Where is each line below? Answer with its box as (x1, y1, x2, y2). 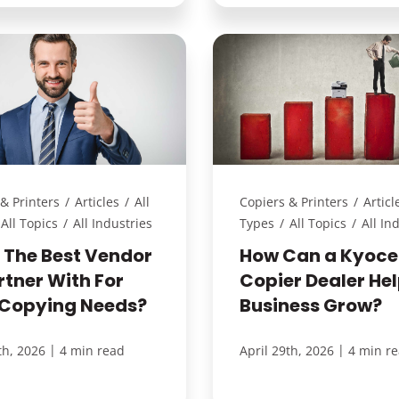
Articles (75, 192, 120, 210)
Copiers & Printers (239, 192, 348, 210)
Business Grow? (239, 292, 382, 318)
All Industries (73, 214, 153, 232)
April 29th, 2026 (239, 341, 334, 359)
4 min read (60, 341, 126, 359)
